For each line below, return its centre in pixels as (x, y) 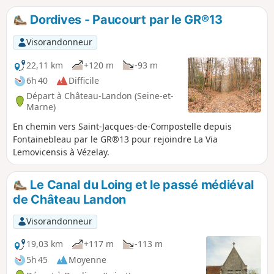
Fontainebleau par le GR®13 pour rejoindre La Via (115, 139)
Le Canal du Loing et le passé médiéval (141, 185)
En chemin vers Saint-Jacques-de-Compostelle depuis (122, 127)
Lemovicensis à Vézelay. (61, 152)
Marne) (41, 106)
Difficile (84, 81)
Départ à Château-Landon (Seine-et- (100, 95)
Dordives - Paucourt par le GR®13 (125, 20)
